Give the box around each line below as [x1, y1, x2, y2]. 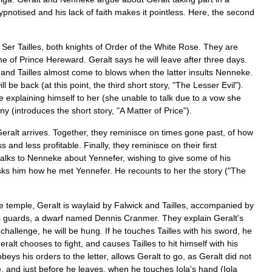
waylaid [72, 200, 100, 210]
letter [87, 251, 106, 261]
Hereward [46, 55, 84, 64]
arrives [22, 127, 48, 137]
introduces [15, 106, 55, 115]
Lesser [193, 80, 219, 90]
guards [3, 213, 30, 223]
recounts [128, 166, 161, 175]
